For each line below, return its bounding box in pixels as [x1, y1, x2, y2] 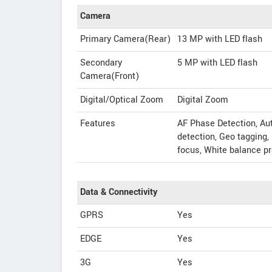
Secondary [80, 56, 122, 69]
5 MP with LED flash [177, 56, 257, 69]
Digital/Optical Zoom [80, 93, 163, 106]
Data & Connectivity [80, 186, 157, 199]
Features [80, 117, 115, 130]
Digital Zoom [177, 93, 228, 106]
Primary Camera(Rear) [80, 33, 171, 46]
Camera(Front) [80, 70, 139, 83]
